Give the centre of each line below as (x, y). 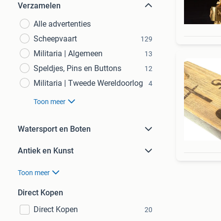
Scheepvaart (55, 39)
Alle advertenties (62, 24)
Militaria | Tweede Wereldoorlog (88, 83)
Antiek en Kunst (46, 151)
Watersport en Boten (54, 129)
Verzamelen (39, 6)
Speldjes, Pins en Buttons (77, 68)
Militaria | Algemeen (68, 54)
